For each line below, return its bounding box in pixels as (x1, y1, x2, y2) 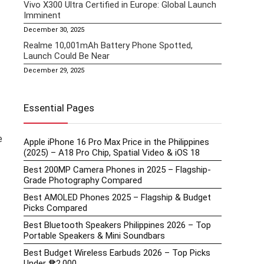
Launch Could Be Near (24, 51, 110, 62)
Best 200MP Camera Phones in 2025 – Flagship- (24, 164, 211, 176)
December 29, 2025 (24, 67, 84, 75)
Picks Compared (24, 203, 87, 214)
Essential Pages (24, 102, 94, 114)
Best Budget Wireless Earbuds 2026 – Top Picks (24, 247, 210, 259)
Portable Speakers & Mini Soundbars (24, 230, 165, 242)
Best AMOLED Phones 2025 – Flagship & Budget (24, 192, 211, 203)
